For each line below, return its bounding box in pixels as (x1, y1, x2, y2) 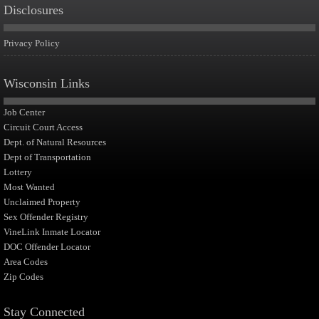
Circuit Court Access (4, 122, 83, 132)
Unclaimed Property (4, 197, 80, 207)
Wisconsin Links (4, 76, 90, 90)
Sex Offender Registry (4, 211, 88, 222)
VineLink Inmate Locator (4, 226, 100, 237)
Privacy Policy (4, 38, 60, 48)
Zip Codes (4, 271, 43, 282)
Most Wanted (4, 182, 55, 192)
